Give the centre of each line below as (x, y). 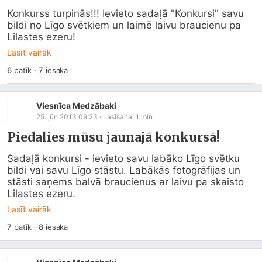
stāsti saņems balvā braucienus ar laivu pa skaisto (125, 182)
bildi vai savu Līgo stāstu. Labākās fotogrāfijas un (124, 170)
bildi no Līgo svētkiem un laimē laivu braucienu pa (124, 25)
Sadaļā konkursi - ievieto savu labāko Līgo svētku (123, 158)
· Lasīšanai (117, 116)
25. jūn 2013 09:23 (67, 116)
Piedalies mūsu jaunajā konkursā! (113, 137)
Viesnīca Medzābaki (76, 105)
